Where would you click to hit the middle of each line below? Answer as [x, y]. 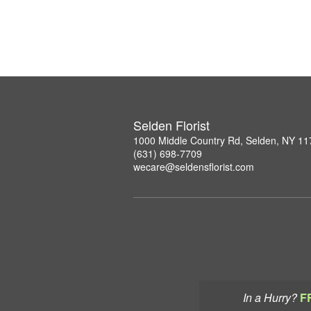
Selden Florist [171, 125]
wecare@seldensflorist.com [194, 167]
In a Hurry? [270, 297]
